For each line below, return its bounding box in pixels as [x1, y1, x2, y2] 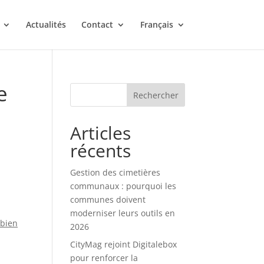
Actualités [25, 19, 66, 30]
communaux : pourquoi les [70, 180, 177, 192]
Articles [70, 121, 131, 145]
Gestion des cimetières [70, 167, 161, 178]
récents [70, 138, 131, 163]
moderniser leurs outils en [70, 207, 176, 219]
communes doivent [70, 194, 146, 205]
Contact [81, 19, 113, 30]
